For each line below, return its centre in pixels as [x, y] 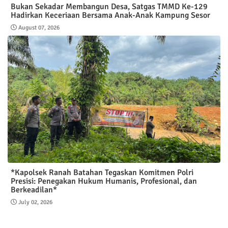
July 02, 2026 [35, 203]
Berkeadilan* [34, 190]
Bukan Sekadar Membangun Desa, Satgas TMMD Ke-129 [109, 7]
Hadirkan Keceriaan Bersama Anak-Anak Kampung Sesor [110, 16]
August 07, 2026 [39, 28]
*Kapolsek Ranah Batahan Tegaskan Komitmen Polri [102, 173]
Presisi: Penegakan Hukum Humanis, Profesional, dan [104, 181]
